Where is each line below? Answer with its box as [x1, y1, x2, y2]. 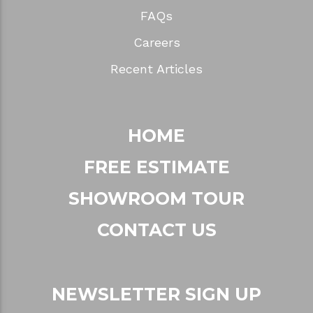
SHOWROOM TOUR [68, 187, 245, 209]
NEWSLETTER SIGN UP [52, 283, 261, 305]
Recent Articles [110, 61, 203, 76]
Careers [133, 34, 180, 50]
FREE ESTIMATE [83, 156, 230, 177]
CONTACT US [96, 219, 217, 240]
